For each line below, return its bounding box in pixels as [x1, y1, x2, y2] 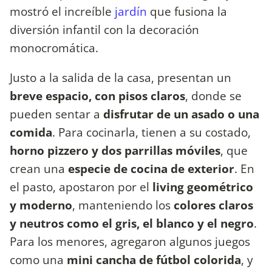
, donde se [185, 87, 242, 104]
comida [10, 124, 52, 141]
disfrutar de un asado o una [103, 106, 259, 123]
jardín [115, 2, 147, 19]
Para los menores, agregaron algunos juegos [10, 233, 250, 250]
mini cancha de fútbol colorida [67, 251, 241, 268]
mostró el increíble [10, 2, 115, 19]
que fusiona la [147, 2, 227, 19]
